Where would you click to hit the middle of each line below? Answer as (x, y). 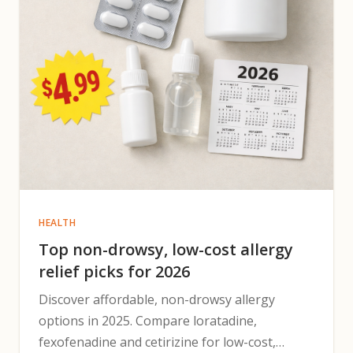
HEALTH (58, 223)
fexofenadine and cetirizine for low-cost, (157, 342)
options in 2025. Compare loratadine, (148, 321)
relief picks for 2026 (114, 271)
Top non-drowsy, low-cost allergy (166, 249)
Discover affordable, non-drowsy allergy (157, 299)
